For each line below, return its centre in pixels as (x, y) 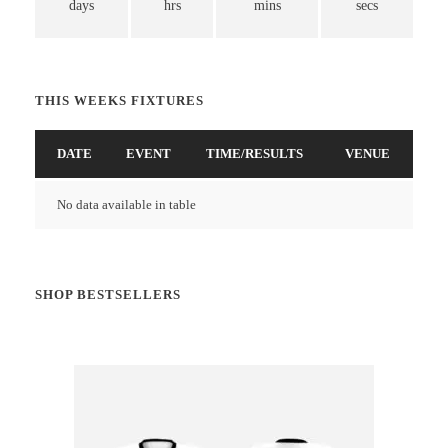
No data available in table (126, 204)
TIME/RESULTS (254, 153)
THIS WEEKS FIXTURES (119, 100)
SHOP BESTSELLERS (108, 294)
